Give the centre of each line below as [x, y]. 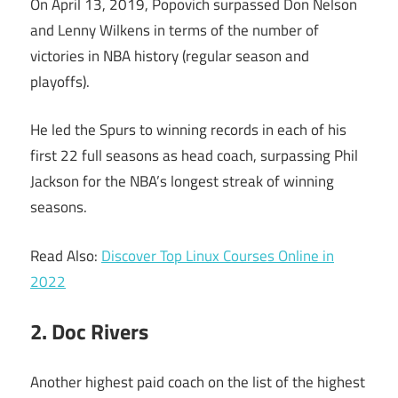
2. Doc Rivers [89, 332]
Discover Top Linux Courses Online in [218, 255]
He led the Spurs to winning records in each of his [188, 130]
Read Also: [66, 255]
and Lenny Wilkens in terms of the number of [175, 30]
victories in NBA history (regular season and [170, 56]
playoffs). [60, 81]
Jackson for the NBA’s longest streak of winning [182, 182]
